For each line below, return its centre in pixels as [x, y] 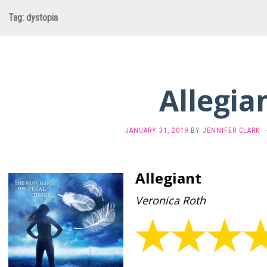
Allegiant [168, 178]
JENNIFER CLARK [231, 131]
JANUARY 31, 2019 [157, 131]
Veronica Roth [170, 200]
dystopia [42, 18]
